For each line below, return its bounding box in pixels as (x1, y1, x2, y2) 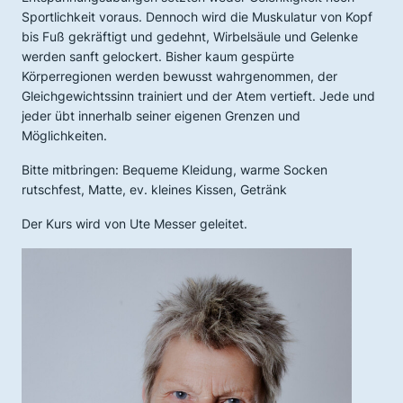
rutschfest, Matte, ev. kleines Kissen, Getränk (22, 182, 287, 197)
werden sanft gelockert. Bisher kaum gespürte (22, 49, 294, 64)
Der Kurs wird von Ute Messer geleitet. (22, 216, 247, 231)
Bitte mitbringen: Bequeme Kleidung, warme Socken (22, 162, 327, 177)
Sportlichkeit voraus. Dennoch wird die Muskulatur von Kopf (22, 9, 372, 24)
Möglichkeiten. (22, 128, 107, 143)
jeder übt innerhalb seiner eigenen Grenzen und (22, 108, 300, 123)
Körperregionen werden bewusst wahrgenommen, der (22, 68, 337, 84)
